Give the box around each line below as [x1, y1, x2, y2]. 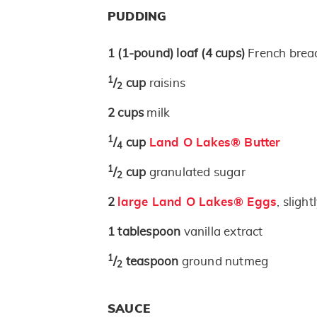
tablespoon [117, 226, 184, 238]
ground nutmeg [181, 255, 269, 268]
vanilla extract [183, 226, 263, 238]
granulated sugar [149, 166, 246, 179]
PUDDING [108, 11, 167, 23]
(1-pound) [117, 47, 177, 60]
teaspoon [125, 255, 182, 268]
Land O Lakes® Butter [149, 137, 281, 149]
